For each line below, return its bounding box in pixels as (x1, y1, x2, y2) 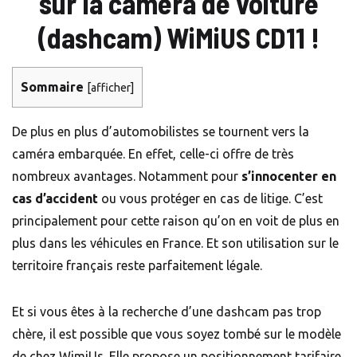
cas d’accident (12, 190, 98, 206)
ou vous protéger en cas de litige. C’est (98, 190, 323, 206)
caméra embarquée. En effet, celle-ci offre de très (12, 146, 294, 161)
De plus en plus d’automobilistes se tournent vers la (12, 124, 309, 139)
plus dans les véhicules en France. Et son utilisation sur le (12, 235, 339, 250)
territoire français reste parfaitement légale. (12, 257, 262, 273)
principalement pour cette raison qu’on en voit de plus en (12, 213, 339, 228)
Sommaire (21, 80, 84, 95)
